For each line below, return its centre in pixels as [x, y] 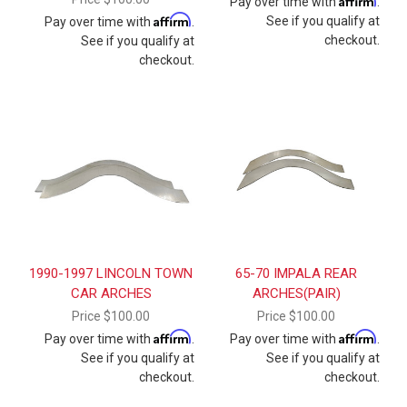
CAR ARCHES [111, 293]
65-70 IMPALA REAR [296, 273]
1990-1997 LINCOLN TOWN [111, 273]
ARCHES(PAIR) [296, 293]
